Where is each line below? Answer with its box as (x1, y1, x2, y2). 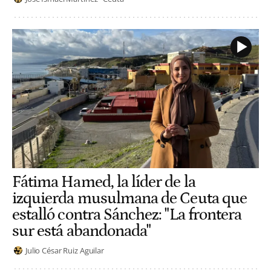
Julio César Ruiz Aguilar (25, 244, 104, 256)
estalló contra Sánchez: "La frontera (12, 205, 242, 224)
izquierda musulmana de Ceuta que (12, 189, 247, 207)
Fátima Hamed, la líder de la (12, 172, 195, 191)
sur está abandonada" (12, 221, 151, 240)
